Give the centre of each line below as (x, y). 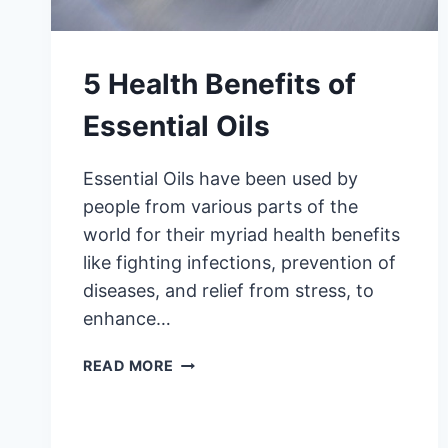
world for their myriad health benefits (241, 235)
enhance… (127, 319)
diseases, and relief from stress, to (228, 291)
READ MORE (128, 366)
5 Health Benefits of (219, 84)
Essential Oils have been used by (220, 179)
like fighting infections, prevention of (239, 263)
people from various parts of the (220, 207)
